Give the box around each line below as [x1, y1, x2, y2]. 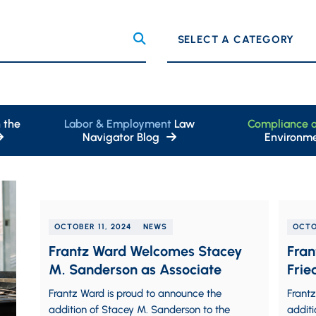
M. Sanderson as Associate [49, 261, 221, 278]
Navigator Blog [82, 130, 159, 144]
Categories [166, 31, 221, 44]
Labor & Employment [63, 117, 171, 130]
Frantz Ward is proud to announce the [49, 287, 221, 300]
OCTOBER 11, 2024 [54, 222, 132, 231]
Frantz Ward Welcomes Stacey [49, 243, 242, 260]
